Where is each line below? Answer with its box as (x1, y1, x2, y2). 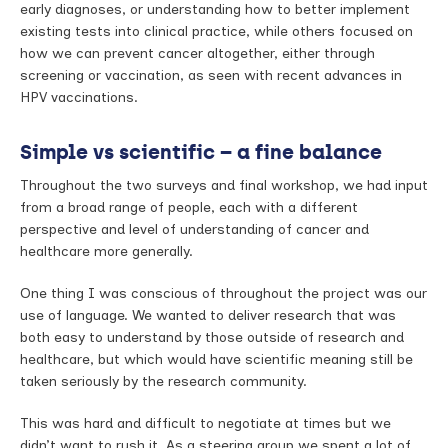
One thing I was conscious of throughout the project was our (20, 285, 427, 302)
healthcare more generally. (20, 243, 193, 260)
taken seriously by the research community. (20, 373, 307, 390)
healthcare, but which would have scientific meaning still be (20, 351, 413, 368)
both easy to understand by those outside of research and (20, 329, 404, 346)
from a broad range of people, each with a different (20, 199, 358, 216)
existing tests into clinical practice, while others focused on (20, 23, 413, 40)
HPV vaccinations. (20, 89, 138, 106)
